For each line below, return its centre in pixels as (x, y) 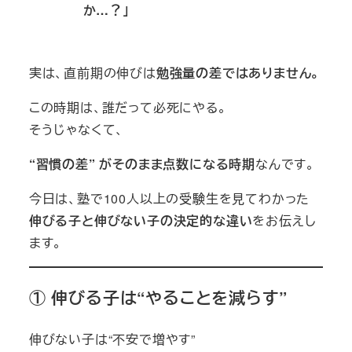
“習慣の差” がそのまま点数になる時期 (142, 163)
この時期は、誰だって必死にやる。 (128, 107)
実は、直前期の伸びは (92, 72)
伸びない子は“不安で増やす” (112, 339)
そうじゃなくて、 (77, 129)
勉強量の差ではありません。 (238, 72)
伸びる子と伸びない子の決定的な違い (141, 220)
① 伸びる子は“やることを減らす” (158, 298)
